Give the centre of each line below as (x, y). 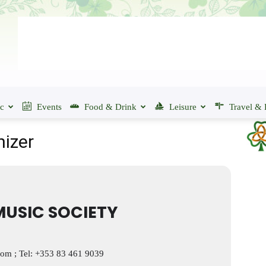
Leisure (183, 107)
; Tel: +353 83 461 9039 (58, 254)
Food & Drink (110, 107)
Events (49, 107)
